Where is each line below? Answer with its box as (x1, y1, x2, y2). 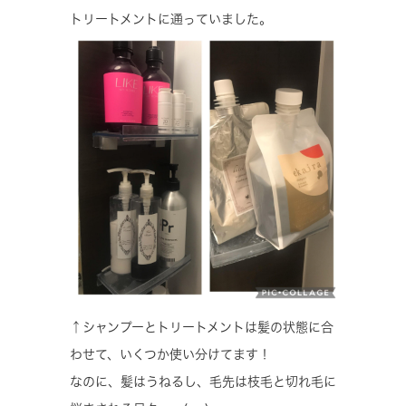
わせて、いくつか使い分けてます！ (70, 347, 271, 361)
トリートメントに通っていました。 (70, 12, 272, 25)
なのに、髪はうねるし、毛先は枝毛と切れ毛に (70, 374, 336, 388)
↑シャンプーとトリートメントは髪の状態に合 (70, 320, 333, 333)
